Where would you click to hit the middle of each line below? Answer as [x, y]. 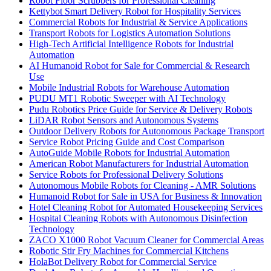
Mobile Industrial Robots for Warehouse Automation [129, 88]
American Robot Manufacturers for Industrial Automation [139, 164]
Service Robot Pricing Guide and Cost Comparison [127, 142]
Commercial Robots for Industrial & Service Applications [138, 22]
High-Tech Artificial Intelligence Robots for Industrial [131, 44]
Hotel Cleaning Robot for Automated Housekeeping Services [146, 207]
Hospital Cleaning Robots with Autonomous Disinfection [138, 218]
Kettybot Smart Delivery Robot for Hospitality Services [135, 11]
